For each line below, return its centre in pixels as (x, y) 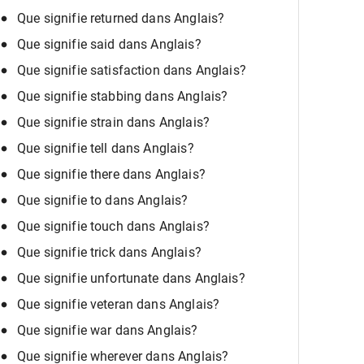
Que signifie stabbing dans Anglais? (123, 97)
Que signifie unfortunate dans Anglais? (131, 279)
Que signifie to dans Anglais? (103, 201)
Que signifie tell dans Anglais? (106, 149)
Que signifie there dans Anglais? (111, 175)
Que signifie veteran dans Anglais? (119, 305)
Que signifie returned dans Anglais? (121, 19)
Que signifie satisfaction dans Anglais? (132, 71)
